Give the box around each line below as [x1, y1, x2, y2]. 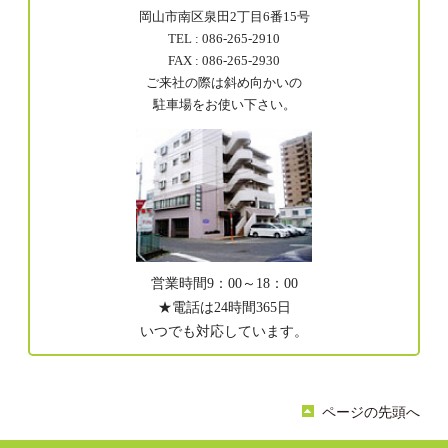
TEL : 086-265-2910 [168, 31, 280, 47]
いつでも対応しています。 [140, 323, 308, 339]
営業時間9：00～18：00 [150, 275, 298, 291]
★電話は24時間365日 [157, 299, 291, 315]
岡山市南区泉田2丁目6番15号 [138, 9, 310, 25]
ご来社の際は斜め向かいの [146, 75, 302, 91]
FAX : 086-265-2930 [168, 53, 280, 69]
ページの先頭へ [322, 404, 420, 420]
